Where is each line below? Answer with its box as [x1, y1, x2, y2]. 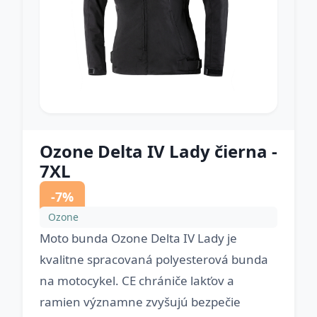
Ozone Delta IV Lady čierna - [40, 139, 277, 163]
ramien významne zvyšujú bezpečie [40, 294, 241, 310]
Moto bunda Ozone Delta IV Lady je [40, 230, 237, 246]
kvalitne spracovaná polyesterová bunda [40, 251, 268, 267]
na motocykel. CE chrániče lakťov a [40, 272, 234, 289]
